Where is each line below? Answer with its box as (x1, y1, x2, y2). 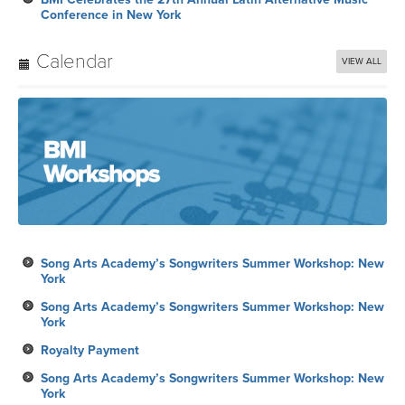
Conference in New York (41, 6, 181, 23)
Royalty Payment (41, 342, 139, 358)
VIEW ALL (342, 55, 381, 67)
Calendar (31, 49, 113, 73)
